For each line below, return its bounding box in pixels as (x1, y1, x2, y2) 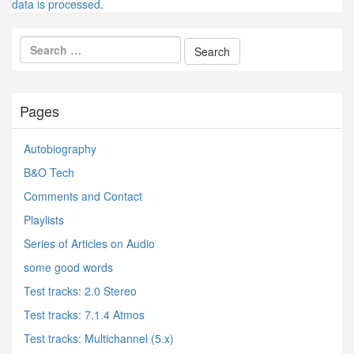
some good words (24, 259, 113, 275)
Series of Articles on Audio (24, 235, 155, 251)
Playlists (24, 212, 64, 228)
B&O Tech (24, 164, 74, 180)
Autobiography (24, 141, 96, 156)
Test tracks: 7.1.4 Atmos (24, 307, 145, 322)
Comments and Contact (24, 188, 142, 204)
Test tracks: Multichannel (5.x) (24, 330, 174, 346)
